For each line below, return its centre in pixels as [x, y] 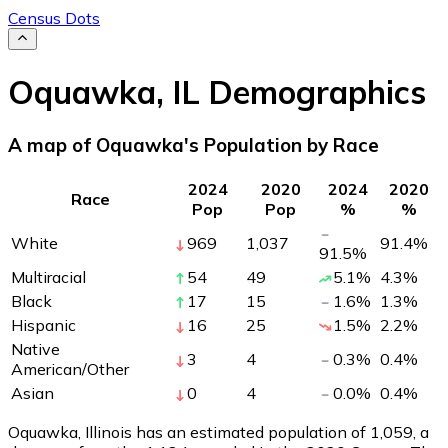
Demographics [313, 91]
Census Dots [54, 18]
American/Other [70, 368]
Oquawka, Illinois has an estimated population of [189, 431]
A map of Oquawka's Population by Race [193, 145]
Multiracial [48, 276]
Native [35, 348]
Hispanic [43, 324]
